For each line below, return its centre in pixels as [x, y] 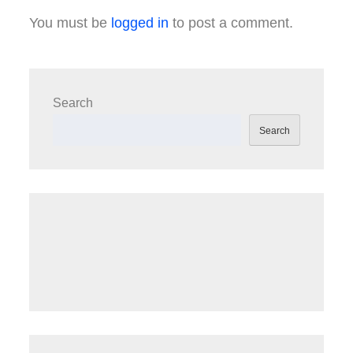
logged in [140, 23]
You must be [71, 23]
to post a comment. [231, 23]
